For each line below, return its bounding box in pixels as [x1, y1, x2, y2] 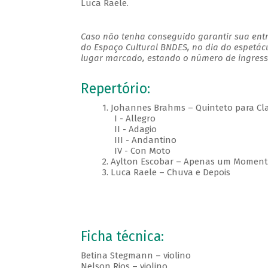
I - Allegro [80, 113, 156, 124]
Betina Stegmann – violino [80, 250, 191, 261]
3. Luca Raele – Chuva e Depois [80, 167, 240, 178]
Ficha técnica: [80, 229, 164, 245]
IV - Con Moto [80, 145, 190, 157]
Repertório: [80, 81, 150, 98]
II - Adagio [80, 124, 157, 135]
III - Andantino [80, 135, 176, 146]
